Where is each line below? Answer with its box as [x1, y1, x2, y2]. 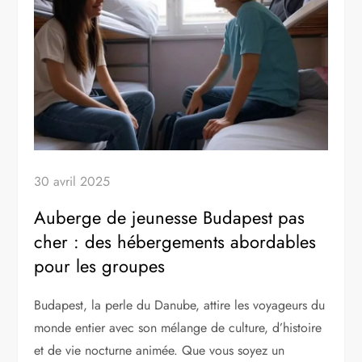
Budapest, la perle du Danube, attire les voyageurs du [34, 295, 326, 314]
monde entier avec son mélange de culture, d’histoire [34, 318, 322, 337]
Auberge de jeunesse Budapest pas [34, 204, 305, 230]
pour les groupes [34, 252, 166, 279]
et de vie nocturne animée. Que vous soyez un [34, 340, 285, 360]
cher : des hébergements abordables [34, 228, 317, 255]
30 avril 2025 [34, 171, 111, 191]
